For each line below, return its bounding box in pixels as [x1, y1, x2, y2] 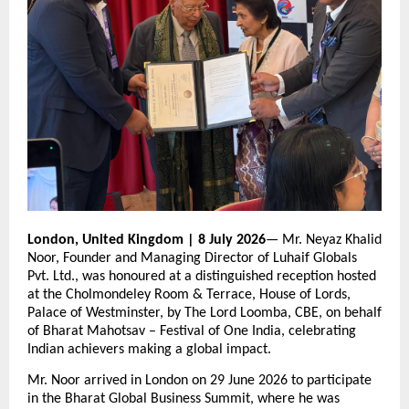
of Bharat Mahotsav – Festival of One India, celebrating [27, 324, 356, 340]
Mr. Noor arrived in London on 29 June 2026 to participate [27, 372, 372, 388]
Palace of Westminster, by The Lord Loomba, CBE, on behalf [27, 306, 382, 321]
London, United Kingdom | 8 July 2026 [27, 233, 266, 248]
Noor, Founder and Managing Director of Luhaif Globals [27, 251, 357, 267]
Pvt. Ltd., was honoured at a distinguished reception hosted [27, 269, 376, 285]
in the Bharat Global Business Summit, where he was [27, 391, 340, 406]
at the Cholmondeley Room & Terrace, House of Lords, [27, 288, 351, 303]
